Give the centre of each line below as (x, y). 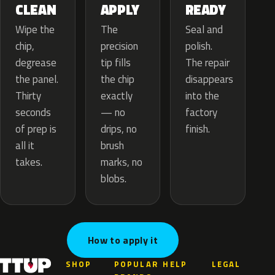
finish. (198, 129)
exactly (116, 96)
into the (203, 96)
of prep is (36, 129)
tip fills (115, 63)
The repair (208, 63)
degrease (36, 63)
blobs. (113, 179)
